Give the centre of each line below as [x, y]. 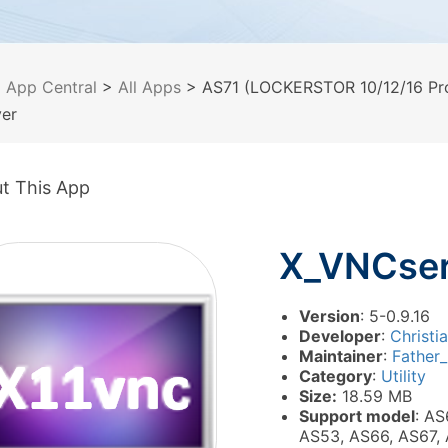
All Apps [149, 87]
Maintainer [341, 356]
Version [329, 316]
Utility [403, 376]
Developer [340, 336]
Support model [357, 416]
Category [335, 376]
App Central [51, 87]
